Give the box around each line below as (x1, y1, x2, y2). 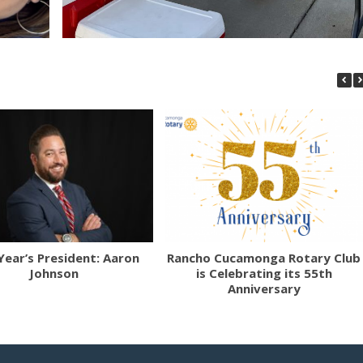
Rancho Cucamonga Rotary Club (167, 249, 361, 266)
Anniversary (227, 280, 301, 297)
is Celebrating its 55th (195, 264, 332, 281)
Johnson (28, 264, 79, 281)
